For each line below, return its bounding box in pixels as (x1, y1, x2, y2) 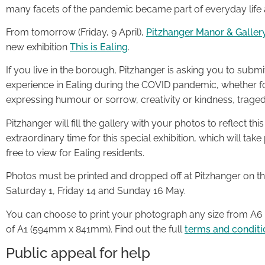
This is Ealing (70, 41, 128, 53)
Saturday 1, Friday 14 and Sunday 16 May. (6, 185, 186, 197)
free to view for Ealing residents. (6, 147, 144, 159)
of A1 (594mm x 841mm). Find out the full (6, 223, 185, 235)
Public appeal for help (6, 244, 150, 261)
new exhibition (6, 41, 70, 53)
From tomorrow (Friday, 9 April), (6, 26, 146, 38)
